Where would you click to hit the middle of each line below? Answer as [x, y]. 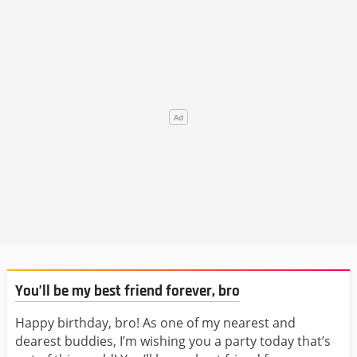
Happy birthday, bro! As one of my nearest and [155, 323]
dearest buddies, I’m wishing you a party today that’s [173, 341]
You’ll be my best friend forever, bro [127, 292]
